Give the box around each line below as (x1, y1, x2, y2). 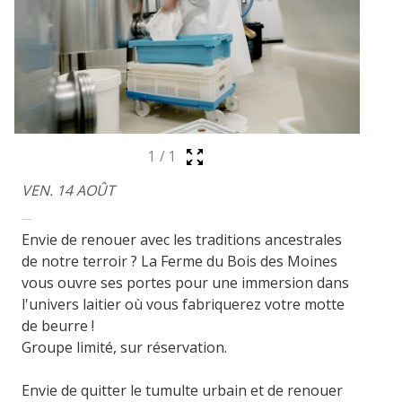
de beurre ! (22, 315, 95, 336)
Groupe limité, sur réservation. (22, 336, 228, 357)
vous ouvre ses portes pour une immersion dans (22, 272, 350, 293)
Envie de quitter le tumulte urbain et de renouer (22, 380, 344, 400)
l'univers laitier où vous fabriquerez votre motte (22, 293, 345, 314)
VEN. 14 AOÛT (22, 179, 116, 200)
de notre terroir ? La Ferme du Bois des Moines (22, 250, 338, 271)
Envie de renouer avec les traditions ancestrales (22, 229, 343, 249)
